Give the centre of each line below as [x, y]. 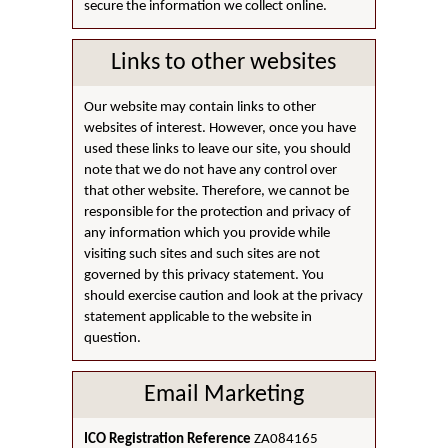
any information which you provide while [207, 233]
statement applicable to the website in [198, 317]
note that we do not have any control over [211, 170]
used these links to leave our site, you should [218, 149]
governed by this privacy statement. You [204, 275]
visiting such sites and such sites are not [202, 254]
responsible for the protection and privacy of [218, 212]
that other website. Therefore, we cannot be [217, 191]
